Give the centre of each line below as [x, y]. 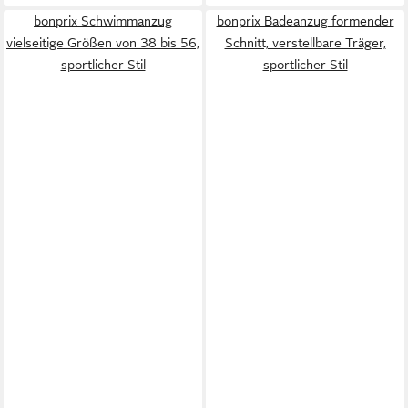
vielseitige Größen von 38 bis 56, [103, 42]
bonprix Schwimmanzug [103, 20]
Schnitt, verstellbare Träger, [305, 42]
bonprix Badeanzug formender [305, 20]
